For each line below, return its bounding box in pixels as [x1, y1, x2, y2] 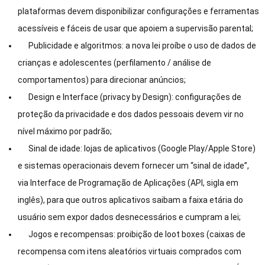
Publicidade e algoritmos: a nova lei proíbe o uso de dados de [18, 41, 256, 51]
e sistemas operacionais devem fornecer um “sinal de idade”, [18, 161, 249, 171]
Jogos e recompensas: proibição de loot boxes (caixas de [18, 230, 245, 240]
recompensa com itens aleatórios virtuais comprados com [18, 247, 241, 257]
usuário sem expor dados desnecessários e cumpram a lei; [18, 212, 241, 222]
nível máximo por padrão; [18, 127, 112, 137]
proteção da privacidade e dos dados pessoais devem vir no [18, 109, 244, 119]
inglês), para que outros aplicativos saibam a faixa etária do [18, 195, 243, 205]
